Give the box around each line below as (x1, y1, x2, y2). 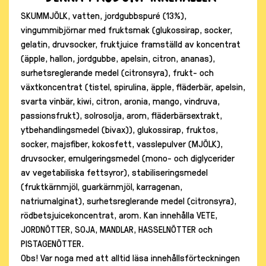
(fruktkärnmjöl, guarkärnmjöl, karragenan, (21, 179, 182, 192)
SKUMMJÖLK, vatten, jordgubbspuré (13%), (21, 8, 186, 21)
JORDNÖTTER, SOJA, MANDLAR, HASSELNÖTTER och (21, 222, 213, 235)
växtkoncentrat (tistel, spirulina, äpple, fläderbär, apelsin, (21, 80, 245, 93)
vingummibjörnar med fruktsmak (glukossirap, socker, (21, 23, 232, 36)
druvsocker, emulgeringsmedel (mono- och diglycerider (21, 151, 235, 164)
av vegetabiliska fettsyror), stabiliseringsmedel (21, 165, 208, 178)
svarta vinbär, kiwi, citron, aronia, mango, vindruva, (21, 94, 220, 107)
